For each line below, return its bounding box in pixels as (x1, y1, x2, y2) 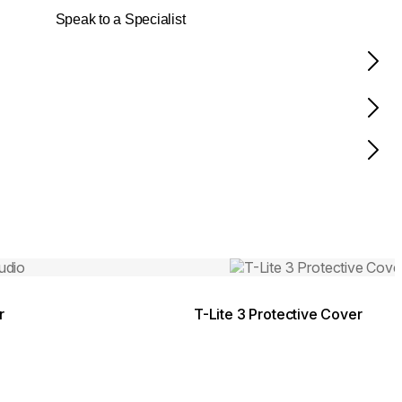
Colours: (193, 243, 251, 262)
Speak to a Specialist (55, 12, 186, 28)
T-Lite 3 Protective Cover (194, 305, 363, 324)
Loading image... (229, 258, 332, 276)
